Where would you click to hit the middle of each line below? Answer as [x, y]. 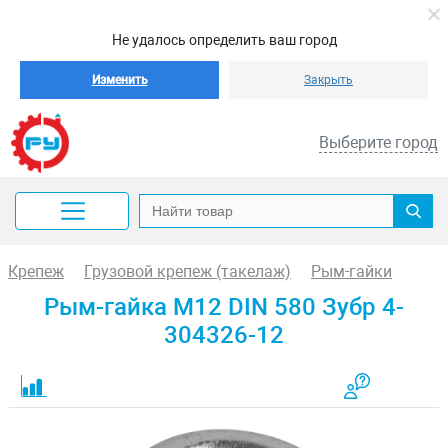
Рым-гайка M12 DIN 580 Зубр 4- [224, 307]
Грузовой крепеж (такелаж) [187, 271]
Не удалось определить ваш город [224, 40]
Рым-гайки [351, 271]
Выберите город [378, 142]
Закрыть [328, 80]
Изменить [119, 80]
